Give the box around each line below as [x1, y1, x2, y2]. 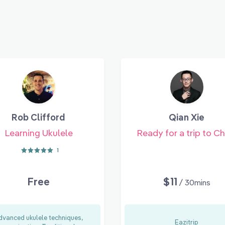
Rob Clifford [12, 111, 65, 123]
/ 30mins [178, 177, 210, 187]
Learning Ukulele [4, 127, 73, 139]
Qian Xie [169, 111, 204, 123]
